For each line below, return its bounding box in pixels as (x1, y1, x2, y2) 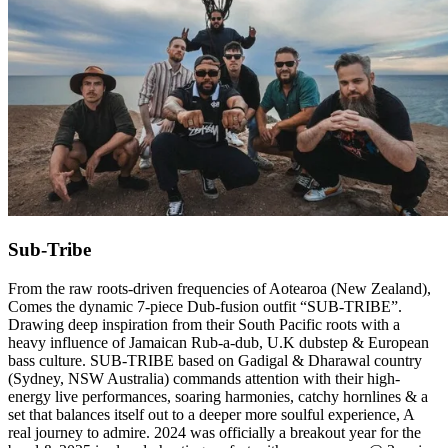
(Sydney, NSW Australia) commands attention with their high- (8, 369, 400, 387)
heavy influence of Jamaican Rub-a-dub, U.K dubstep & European (8, 333, 429, 351)
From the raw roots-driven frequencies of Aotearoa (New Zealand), (8, 279, 431, 297)
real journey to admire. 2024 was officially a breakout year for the (8, 423, 421, 441)
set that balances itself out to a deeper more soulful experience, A (8, 405, 414, 423)
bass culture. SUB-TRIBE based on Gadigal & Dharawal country (8, 351, 422, 369)
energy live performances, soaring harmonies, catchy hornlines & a (8, 387, 428, 405)
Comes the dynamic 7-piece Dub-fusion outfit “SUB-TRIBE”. (8, 297, 402, 315)
